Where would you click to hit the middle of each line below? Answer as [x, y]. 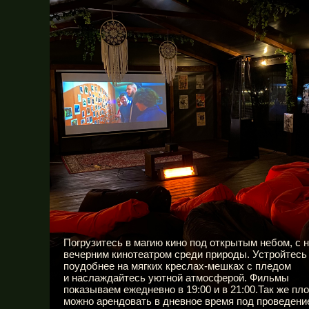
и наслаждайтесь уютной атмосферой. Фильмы [176, 278]
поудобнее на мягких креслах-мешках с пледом [177, 266]
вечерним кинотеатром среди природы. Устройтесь [185, 254]
